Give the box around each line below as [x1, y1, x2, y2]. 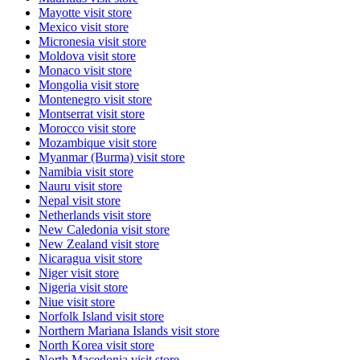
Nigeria [39, 280, 80, 295]
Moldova [39, 49, 88, 63]
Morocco [39, 121, 88, 136]
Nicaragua [39, 252, 94, 266]
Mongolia [39, 78, 91, 92]
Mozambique [39, 136, 108, 150]
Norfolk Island [39, 309, 116, 324]
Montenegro [39, 92, 104, 107]
